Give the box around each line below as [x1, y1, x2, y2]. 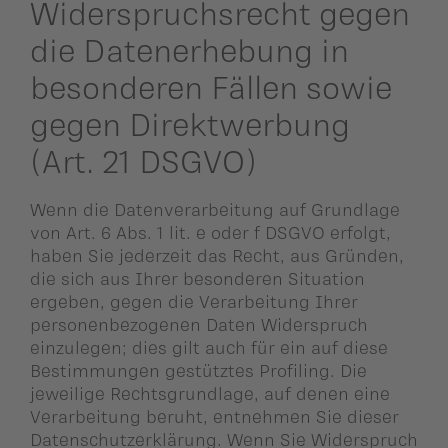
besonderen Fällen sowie [30, 68, 392, 106]
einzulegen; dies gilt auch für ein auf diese [30, 336, 388, 357]
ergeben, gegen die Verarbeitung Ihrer [30, 290, 358, 311]
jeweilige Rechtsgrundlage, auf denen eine [30, 382, 390, 403]
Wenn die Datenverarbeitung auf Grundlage [30, 198, 400, 219]
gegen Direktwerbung [30, 105, 350, 143]
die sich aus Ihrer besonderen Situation [30, 267, 365, 288]
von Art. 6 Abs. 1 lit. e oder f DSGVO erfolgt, [30, 221, 391, 242]
